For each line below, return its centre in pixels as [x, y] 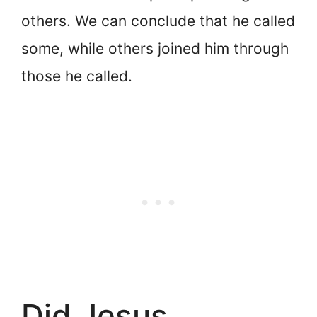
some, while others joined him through [155, 48]
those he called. [77, 76]
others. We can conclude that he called [158, 21]
